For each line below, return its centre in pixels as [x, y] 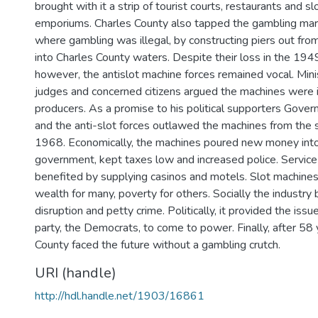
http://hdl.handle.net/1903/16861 [120, 296]
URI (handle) [76, 273]
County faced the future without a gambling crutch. [158, 245]
